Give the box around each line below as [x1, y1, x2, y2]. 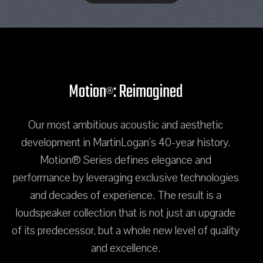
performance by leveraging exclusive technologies [12, 170, 239, 186]
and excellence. [91, 240, 160, 256]
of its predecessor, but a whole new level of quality [12, 222, 240, 238]
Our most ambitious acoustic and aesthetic [28, 117, 223, 133]
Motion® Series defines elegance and [40, 152, 211, 168]
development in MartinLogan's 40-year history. [21, 134, 230, 150]
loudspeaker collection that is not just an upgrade [16, 205, 235, 221]
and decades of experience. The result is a [30, 187, 221, 203]
